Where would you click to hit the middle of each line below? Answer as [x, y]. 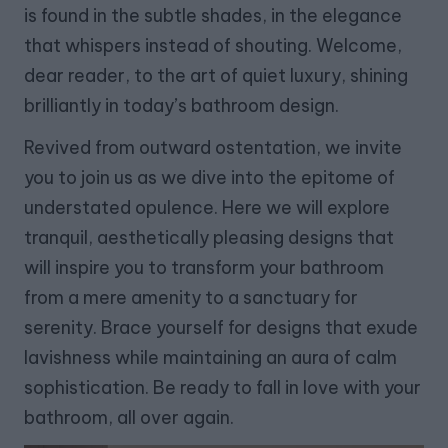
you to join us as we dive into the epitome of [209, 178]
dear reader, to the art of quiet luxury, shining [216, 76]
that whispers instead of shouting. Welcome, [213, 46]
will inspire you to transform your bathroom [204, 268]
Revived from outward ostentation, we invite [213, 148]
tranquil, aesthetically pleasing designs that [209, 238]
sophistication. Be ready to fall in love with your [222, 388]
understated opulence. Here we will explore [207, 208]
